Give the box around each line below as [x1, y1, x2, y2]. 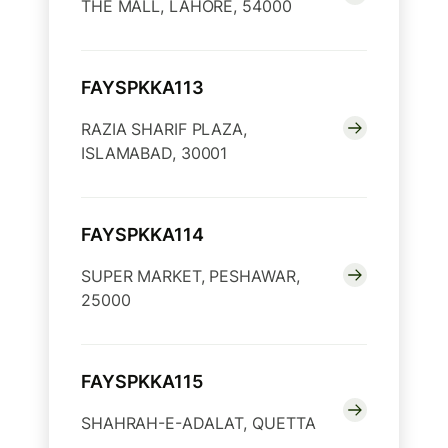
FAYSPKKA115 [81, 371, 203, 393]
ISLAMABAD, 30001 [81, 143, 228, 164]
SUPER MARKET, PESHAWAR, [81, 266, 300, 287]
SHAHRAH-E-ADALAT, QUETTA [81, 413, 316, 434]
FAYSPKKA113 [81, 77, 204, 99]
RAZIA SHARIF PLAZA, [81, 119, 247, 140]
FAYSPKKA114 [81, 224, 204, 246]
